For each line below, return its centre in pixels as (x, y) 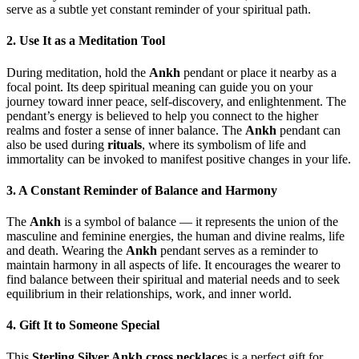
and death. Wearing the (66, 251)
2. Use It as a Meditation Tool (86, 41)
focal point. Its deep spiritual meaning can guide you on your (159, 87)
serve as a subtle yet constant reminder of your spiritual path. (159, 10)
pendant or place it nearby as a (258, 72)
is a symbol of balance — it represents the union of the (200, 222)
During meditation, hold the (78, 72)
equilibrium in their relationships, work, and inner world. (149, 294)
